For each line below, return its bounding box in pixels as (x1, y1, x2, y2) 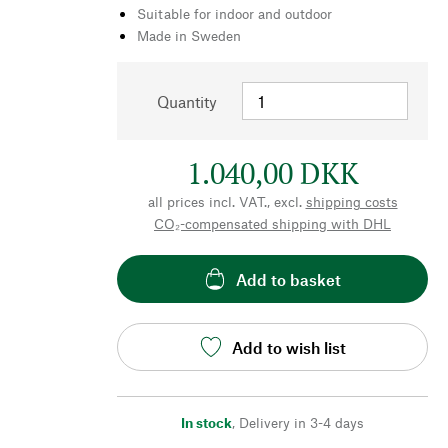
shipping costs (305, 193, 398, 211)
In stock (181, 414, 232, 432)
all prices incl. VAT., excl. (147, 193, 302, 211)
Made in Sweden (137, 27, 241, 45)
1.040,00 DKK (186, 154, 359, 193)
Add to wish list (231, 337, 346, 357)
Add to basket (236, 269, 341, 289)
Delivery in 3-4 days (239, 414, 364, 432)
